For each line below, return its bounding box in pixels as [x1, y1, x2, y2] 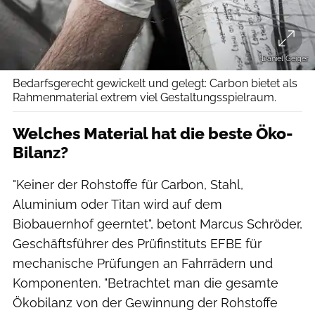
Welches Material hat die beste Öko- [13, 124, 293, 143]
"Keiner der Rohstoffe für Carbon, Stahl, [13, 176, 243, 192]
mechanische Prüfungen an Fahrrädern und [13, 255, 273, 271]
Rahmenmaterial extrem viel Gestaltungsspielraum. [13, 90, 276, 104]
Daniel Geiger [262, 53, 309, 63]
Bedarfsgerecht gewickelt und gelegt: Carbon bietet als [13, 76, 297, 90]
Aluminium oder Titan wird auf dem [13, 196, 222, 212]
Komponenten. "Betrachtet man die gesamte [13, 275, 278, 290]
